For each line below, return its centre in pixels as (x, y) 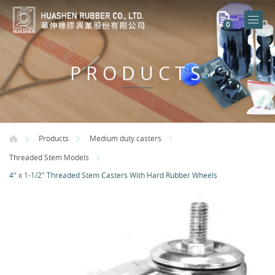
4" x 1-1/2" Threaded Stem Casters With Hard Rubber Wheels (113, 175)
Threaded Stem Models (49, 157)
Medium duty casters (126, 138)
